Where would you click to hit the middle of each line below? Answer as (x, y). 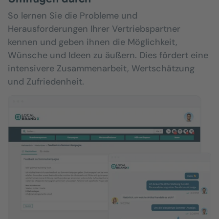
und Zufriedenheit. (46, 81)
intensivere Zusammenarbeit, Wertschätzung (101, 68)
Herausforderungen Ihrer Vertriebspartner (94, 29)
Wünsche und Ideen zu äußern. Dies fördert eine (108, 55)
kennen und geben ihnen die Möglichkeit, (93, 42)
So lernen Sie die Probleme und (73, 15)
